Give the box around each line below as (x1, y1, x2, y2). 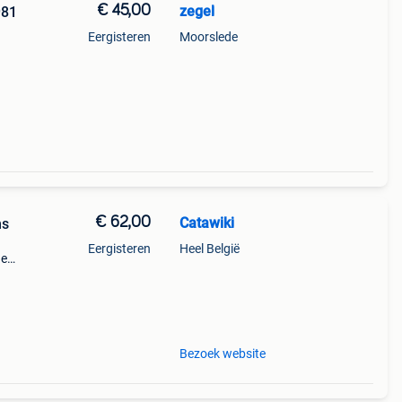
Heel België (179, 241, 240, 256)
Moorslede (179, 30, 238, 44)
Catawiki (179, 214, 234, 232)
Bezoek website (179, 346, 266, 361)
